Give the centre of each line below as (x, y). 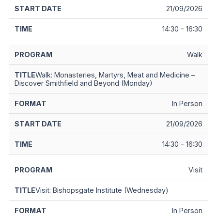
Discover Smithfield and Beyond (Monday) (84, 83)
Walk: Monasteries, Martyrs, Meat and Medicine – (115, 75)
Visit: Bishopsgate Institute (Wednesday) (102, 190)
